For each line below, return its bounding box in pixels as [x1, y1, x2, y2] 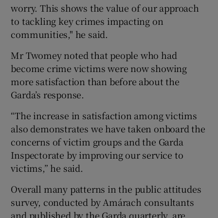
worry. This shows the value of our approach [11, 1, 199, 14]
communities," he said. [11, 27, 109, 40]
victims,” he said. [11, 161, 83, 174]
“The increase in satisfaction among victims [11, 109, 197, 122]
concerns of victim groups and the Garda [11, 135, 183, 148]
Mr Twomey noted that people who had [11, 48, 177, 61]
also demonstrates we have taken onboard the [11, 122, 205, 135]
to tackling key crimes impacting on [11, 14, 163, 27]
